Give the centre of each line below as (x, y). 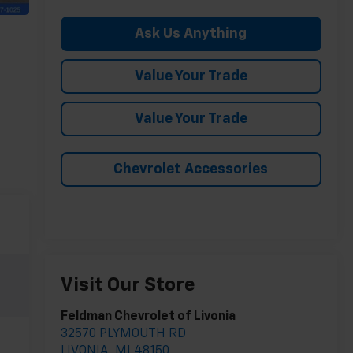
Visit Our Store (128, 286)
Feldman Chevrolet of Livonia (148, 317)
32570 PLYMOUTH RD (123, 334)
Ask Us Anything (191, 33)
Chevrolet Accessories (191, 169)
